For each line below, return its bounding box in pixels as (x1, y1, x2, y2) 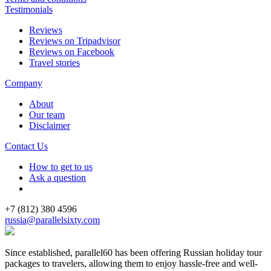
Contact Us (5, 141, 48, 151)
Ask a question (29, 172, 86, 183)
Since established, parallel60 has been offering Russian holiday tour (5, 247, 262, 258)
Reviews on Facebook (29, 47, 114, 57)
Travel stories (29, 57, 80, 68)
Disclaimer (29, 120, 70, 131)
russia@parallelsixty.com (5, 215, 100, 225)
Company (5, 78, 42, 88)
